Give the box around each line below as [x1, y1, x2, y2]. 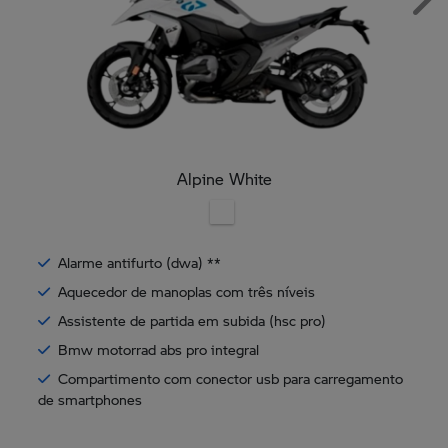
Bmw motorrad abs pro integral [58, 339, 259, 361]
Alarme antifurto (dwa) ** [58, 252, 221, 274]
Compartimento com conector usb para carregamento [58, 368, 403, 390]
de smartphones [38, 389, 142, 411]
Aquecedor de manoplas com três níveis [58, 281, 315, 303]
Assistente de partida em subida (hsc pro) [58, 310, 326, 332]
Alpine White [176, 166, 272, 190]
